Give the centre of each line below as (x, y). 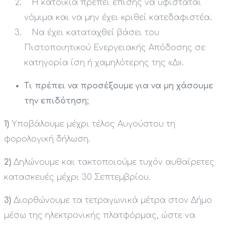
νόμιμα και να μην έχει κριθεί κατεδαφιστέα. (118, 18)
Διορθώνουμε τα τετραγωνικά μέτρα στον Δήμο (111, 201)
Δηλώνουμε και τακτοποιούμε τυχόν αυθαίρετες (113, 162)
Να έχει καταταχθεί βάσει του (95, 33)
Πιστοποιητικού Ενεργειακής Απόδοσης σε (115, 48)
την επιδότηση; (57, 101)
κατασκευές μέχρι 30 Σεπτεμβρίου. (77, 178)
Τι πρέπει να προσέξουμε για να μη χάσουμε (119, 86)
